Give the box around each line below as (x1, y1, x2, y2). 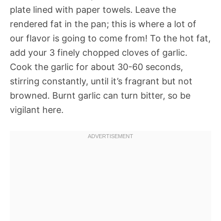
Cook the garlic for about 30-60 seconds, (10, 62, 183, 73)
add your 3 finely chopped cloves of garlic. (10, 47, 187, 58)
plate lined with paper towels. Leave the (10, 4, 176, 15)
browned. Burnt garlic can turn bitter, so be (10, 90, 190, 101)
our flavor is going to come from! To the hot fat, (10, 33, 211, 44)
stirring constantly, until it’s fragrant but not (10, 76, 192, 87)
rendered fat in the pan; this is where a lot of (10, 19, 196, 30)
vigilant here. (10, 105, 64, 115)
